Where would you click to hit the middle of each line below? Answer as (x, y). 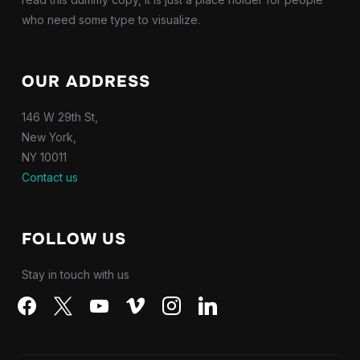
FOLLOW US (74, 239)
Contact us (49, 177)
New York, (49, 137)
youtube (107, 301)
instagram (182, 301)
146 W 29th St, (59, 117)
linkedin (214, 301)
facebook (39, 301)
